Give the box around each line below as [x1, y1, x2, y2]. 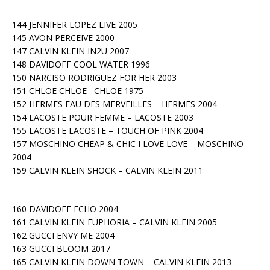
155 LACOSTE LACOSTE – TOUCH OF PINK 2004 [12, 125, 203, 136]
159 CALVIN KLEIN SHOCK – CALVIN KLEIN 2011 [12, 165, 203, 176]
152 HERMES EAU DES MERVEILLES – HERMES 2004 [12, 98, 217, 110]
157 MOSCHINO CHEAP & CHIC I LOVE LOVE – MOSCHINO [12, 138, 243, 149]
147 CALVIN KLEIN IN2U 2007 [12, 45, 129, 57]
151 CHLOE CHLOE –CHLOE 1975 [12, 85, 143, 96]
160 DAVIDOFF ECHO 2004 [12, 203, 118, 215]
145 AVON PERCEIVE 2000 [12, 32, 115, 43]
